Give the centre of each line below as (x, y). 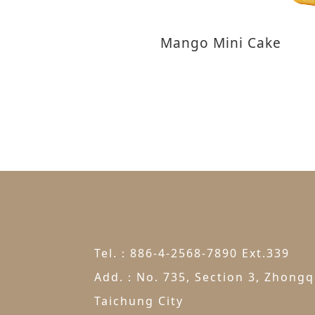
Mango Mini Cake (221, 43)
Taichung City (139, 301)
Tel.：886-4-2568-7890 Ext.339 (192, 253)
